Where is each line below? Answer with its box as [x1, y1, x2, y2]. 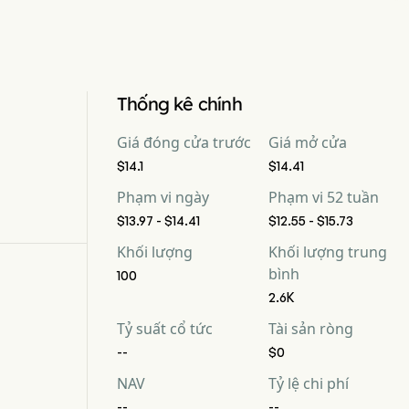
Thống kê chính [117, 92, 242, 115]
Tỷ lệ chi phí [268, 373, 349, 393]
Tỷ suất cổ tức [117, 319, 213, 339]
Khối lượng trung [268, 242, 387, 262]
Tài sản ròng [268, 319, 353, 339]
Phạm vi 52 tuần [268, 187, 379, 207]
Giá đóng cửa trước [117, 132, 251, 152]
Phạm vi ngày [117, 187, 209, 207]
